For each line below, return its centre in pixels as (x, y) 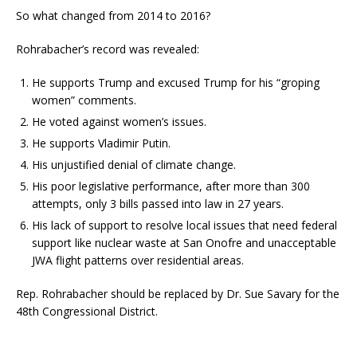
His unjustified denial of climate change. (134, 164)
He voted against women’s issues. (119, 121)
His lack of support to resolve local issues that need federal (184, 225)
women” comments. (84, 100)
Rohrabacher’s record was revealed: (108, 49)
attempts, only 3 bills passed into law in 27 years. (158, 203)
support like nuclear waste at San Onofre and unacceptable (184, 242)
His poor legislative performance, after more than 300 (171, 186)
